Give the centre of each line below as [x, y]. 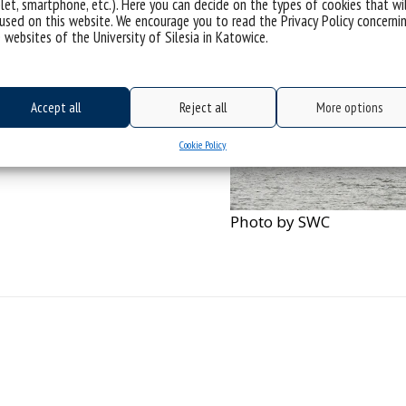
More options [350, 107]
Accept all [56, 107]
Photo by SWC [280, 222]
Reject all [203, 107]
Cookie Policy [203, 145]
